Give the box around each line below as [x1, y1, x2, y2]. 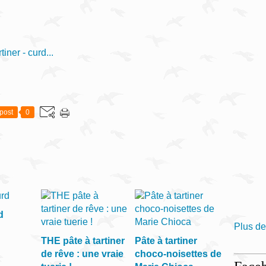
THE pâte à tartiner [41, 236, 125, 246]
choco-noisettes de [134, 249, 221, 259]
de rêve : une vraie [41, 249, 123, 259]
